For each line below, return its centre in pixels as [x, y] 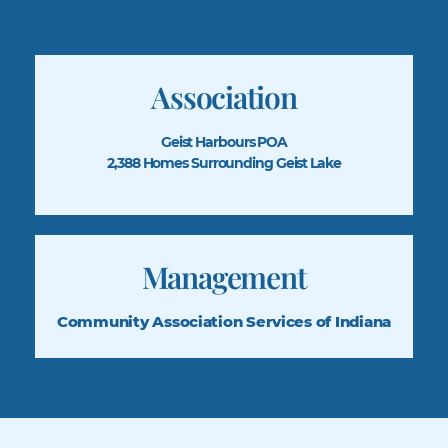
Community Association [150, 321]
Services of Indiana [318, 321]
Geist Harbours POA [224, 141]
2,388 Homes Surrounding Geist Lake [224, 162]
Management [224, 276]
